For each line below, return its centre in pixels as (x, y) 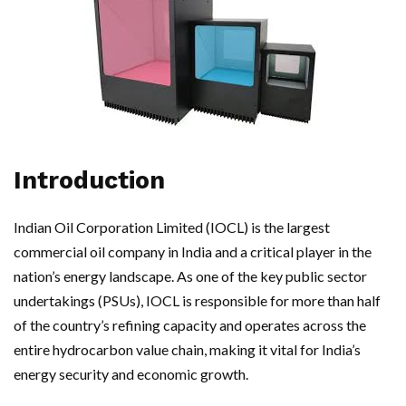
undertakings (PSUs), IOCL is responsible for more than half (197, 300)
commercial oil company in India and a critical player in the (193, 251)
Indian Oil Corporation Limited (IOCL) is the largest (172, 227)
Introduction (89, 180)
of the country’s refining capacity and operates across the (190, 325)
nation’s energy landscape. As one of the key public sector (190, 276)
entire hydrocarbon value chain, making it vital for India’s (187, 349)
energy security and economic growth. (131, 374)
